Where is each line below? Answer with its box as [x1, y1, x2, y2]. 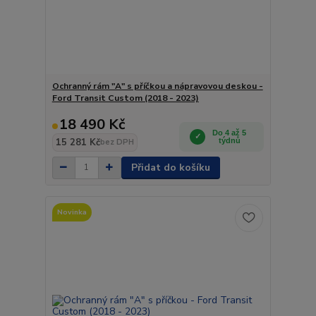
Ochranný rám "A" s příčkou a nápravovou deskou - [51, 80, 263, 92]
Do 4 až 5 [212, 128, 247, 137]
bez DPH [99, 136, 134, 147]
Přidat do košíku [130, 160, 210, 174]
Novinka [56, 207, 87, 217]
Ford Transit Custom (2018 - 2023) [51, 92, 199, 104]
